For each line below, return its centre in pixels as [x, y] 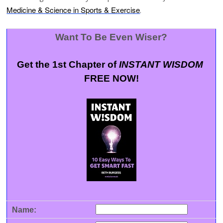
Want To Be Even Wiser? [111, 37]
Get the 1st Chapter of [68, 65]
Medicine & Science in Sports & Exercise [73, 9]
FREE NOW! [111, 79]
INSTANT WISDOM [163, 65]
